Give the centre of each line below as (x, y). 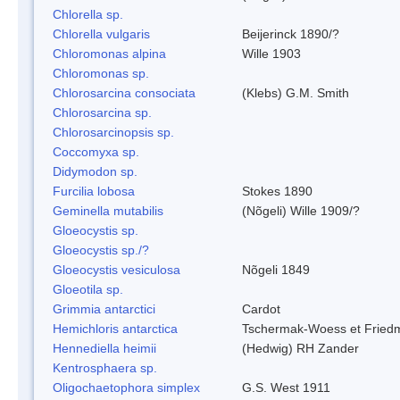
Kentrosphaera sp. (105, 367)
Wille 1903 (271, 53)
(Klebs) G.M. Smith (296, 92)
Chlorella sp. (88, 14)
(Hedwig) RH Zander (300, 348)
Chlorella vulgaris (101, 33)
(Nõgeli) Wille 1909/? (301, 210)
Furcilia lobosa (94, 191)
